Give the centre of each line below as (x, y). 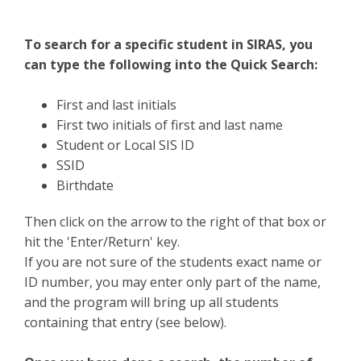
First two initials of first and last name (170, 125)
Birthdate (85, 186)
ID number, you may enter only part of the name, (172, 282)
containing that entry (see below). (125, 323)
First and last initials (116, 105)
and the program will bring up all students (151, 303)
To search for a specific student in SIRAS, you (168, 45)
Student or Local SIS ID (125, 145)
